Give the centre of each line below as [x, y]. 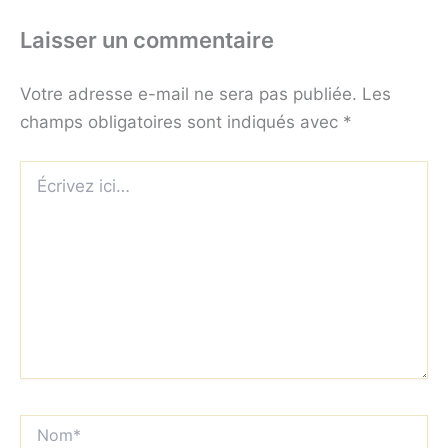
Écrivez [43, 170]
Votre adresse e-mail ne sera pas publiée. [188, 93]
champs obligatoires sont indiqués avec [181, 121]
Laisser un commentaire [147, 39]
